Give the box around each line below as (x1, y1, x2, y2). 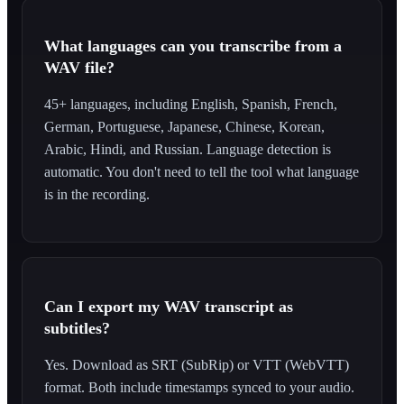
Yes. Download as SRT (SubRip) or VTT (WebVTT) (44, 356, 349, 372)
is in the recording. (44, 187, 150, 203)
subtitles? (44, 318, 110, 337)
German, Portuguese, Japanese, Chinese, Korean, (44, 119, 325, 135)
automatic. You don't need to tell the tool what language (44, 164, 359, 180)
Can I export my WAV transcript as (44, 297, 293, 316)
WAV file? (44, 59, 115, 78)
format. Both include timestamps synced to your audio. (44, 379, 354, 395)
